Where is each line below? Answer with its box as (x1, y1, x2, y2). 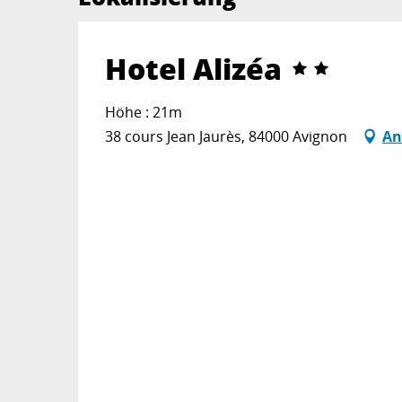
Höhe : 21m (105, 102, 182, 123)
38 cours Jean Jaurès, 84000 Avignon (105, 127, 347, 147)
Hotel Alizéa (105, 48, 282, 90)
